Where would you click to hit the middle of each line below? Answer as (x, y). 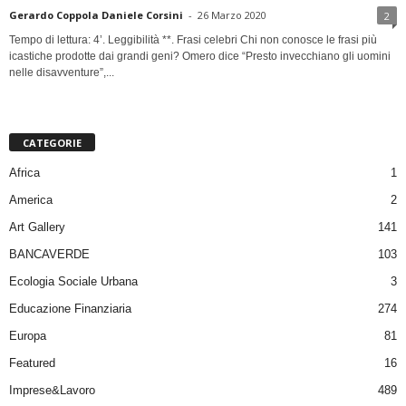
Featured (32, 362)
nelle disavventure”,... (62, 72)
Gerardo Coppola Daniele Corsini (96, 14)
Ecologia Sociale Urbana (73, 281)
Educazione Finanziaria (70, 308)
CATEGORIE (52, 142)
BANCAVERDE (49, 254)
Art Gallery (37, 227)
